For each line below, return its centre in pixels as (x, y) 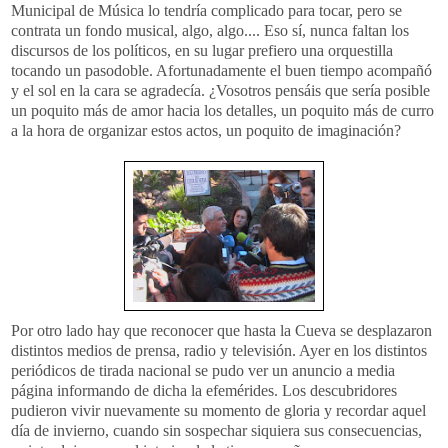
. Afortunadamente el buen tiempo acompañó (290, 70)
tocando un (48, 70)
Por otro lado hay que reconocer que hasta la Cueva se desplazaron (221, 330)
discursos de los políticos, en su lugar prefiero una (169, 50)
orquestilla (360, 50)
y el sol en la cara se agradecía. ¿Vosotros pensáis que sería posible (220, 90)
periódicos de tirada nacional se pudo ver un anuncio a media (203, 370)
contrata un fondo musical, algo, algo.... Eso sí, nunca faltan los (210, 30)
